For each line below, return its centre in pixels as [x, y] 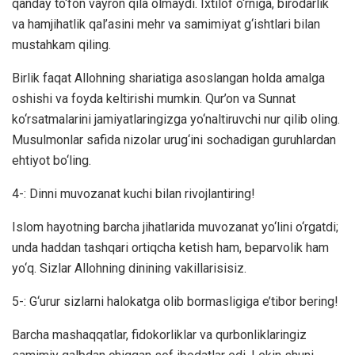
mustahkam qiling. [61, 44]
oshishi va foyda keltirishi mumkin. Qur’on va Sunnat [154, 98]
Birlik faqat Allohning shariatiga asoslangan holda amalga [168, 78]
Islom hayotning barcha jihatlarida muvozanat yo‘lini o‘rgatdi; [175, 227]
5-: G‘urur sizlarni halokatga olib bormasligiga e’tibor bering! [175, 301]
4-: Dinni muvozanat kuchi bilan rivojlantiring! [134, 193]
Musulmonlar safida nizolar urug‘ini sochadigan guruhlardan [174, 139]
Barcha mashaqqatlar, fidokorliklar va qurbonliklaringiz [159, 334]
